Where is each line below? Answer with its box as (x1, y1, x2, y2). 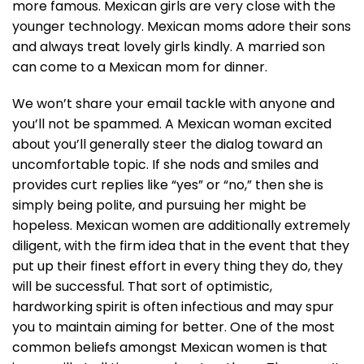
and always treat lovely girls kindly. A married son (12, 37, 325, 57)
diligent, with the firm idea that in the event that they (12, 236, 349, 256)
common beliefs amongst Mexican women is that (12, 338, 327, 357)
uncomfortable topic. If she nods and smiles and (12, 155, 318, 175)
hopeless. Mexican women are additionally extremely (12, 216, 350, 236)
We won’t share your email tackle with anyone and (12, 94, 335, 114)
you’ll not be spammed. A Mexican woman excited (12, 115, 331, 134)
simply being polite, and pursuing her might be (12, 196, 306, 215)
